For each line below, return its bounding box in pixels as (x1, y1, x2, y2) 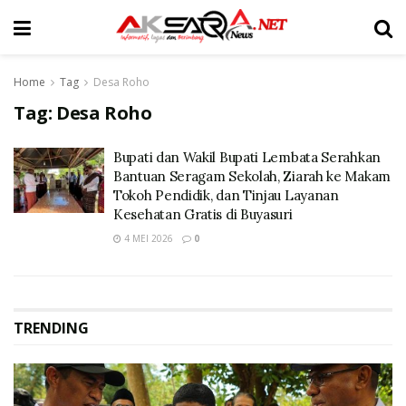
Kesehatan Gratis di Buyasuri (113, 206, 293, 223)
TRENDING (14, 318, 89, 338)
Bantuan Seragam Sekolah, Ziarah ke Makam (113, 168, 391, 185)
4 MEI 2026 (121, 232, 173, 245)
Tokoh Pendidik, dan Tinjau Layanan (113, 187, 339, 204)
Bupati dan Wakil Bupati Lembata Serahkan (113, 149, 381, 166)
